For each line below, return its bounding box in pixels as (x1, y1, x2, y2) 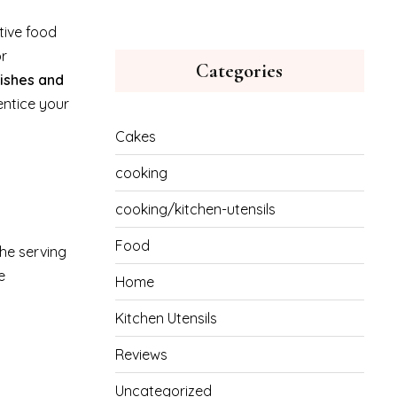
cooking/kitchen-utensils (114, 200, 276, 218)
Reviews (114, 346, 167, 363)
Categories (196, 59, 284, 82)
